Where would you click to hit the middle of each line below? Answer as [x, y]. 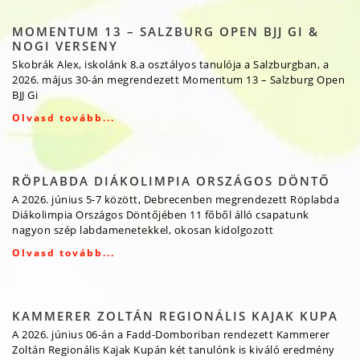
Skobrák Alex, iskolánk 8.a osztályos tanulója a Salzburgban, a [170, 65]
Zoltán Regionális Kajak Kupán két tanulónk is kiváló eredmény [174, 350]
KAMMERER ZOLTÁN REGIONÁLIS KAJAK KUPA [175, 316]
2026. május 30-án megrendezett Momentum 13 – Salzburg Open [178, 80]
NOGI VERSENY [65, 46]
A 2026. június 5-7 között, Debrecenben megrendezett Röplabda [176, 200]
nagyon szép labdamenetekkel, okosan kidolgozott [143, 230]
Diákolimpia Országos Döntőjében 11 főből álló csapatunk [161, 215]
